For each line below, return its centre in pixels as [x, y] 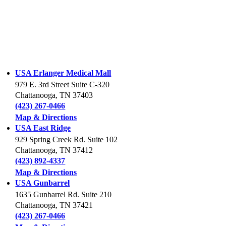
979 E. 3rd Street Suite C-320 [63, 85]
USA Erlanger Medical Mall [63, 73]
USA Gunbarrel [43, 183]
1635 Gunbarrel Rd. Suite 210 [64, 195]
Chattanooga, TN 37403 [54, 95]
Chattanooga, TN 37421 [54, 205]
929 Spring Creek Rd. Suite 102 [67, 140]
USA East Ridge [43, 128]
